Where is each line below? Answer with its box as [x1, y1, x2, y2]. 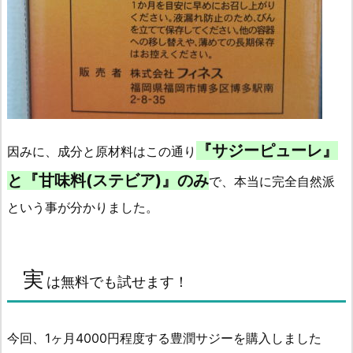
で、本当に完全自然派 [209, 173, 335, 189]
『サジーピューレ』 [196, 141, 338, 160]
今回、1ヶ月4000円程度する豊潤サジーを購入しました [7, 330, 321, 346]
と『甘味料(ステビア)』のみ [7, 171, 209, 190]
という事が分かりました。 [7, 199, 158, 215]
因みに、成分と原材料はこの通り [7, 143, 196, 159]
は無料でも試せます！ [46, 273, 188, 290]
